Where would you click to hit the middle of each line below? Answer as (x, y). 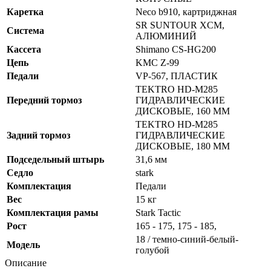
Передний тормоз (44, 100)
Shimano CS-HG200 (176, 50)
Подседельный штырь (55, 160)
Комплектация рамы (53, 213)
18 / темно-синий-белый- (187, 240)
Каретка (25, 12)
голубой (152, 250)
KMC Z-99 (157, 63)
